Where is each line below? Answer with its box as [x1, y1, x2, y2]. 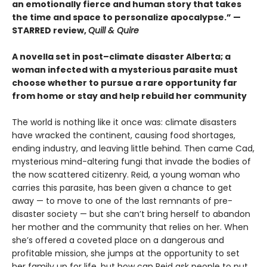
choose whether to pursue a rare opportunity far [12, 77, 237, 89]
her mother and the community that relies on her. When [12, 221, 249, 234]
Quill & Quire [88, 24, 139, 37]
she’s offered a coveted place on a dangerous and [12, 234, 224, 247]
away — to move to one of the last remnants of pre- [12, 195, 232, 207]
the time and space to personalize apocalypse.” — [12, 11, 241, 24]
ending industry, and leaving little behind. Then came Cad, [12, 142, 254, 155]
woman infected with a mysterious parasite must [12, 64, 238, 76]
